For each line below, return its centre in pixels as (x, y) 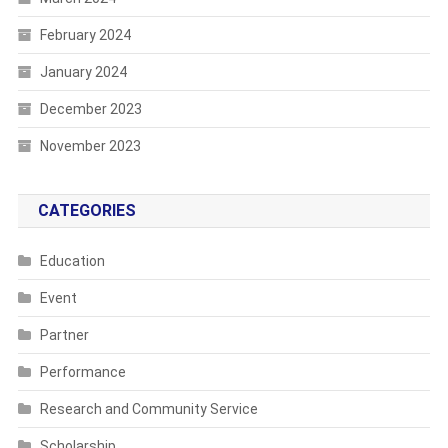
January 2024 (83, 72)
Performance (82, 372)
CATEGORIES (86, 211)
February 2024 (85, 35)
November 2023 (90, 146)
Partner (64, 335)
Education (72, 261)
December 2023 (90, 109)
